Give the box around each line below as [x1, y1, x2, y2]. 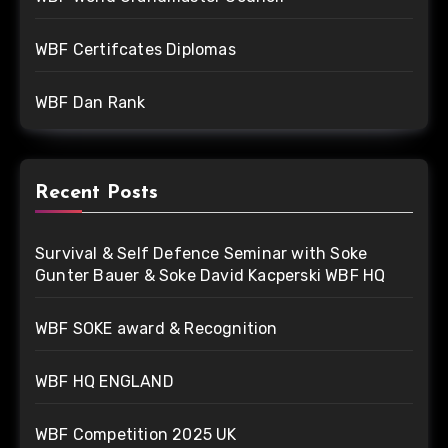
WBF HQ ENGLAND [35, 371, 174, 391]
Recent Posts [35, 182, 158, 203]
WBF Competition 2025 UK [35, 424, 237, 444]
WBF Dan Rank [35, 92, 146, 112]
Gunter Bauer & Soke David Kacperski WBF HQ [35, 265, 386, 285]
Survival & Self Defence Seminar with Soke [35, 243, 368, 263]
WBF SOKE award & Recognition [35, 318, 278, 338]
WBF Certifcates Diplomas [35, 39, 236, 59]
